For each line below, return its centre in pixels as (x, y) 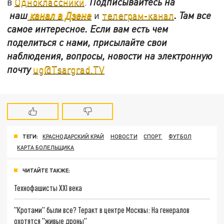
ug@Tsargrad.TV (69, 69)
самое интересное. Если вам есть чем (88, 28)
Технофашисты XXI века (48, 187)
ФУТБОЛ (180, 136)
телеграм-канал (138, 15)
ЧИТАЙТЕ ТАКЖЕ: (46, 170)
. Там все (193, 15)
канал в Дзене (60, 15)
